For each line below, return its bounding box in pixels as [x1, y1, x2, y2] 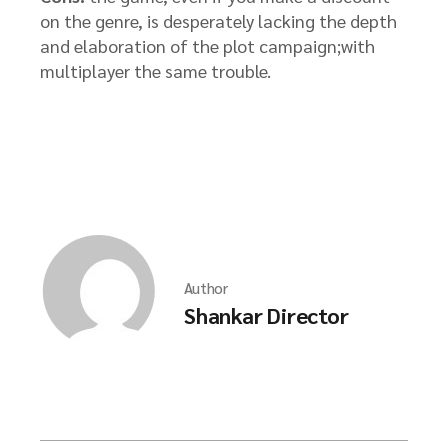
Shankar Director [184, 301, 349, 329]
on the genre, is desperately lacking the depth [40, 9, 397, 32]
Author [184, 278, 229, 297]
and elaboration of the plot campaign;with [40, 34, 375, 57]
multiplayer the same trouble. [40, 59, 271, 82]
